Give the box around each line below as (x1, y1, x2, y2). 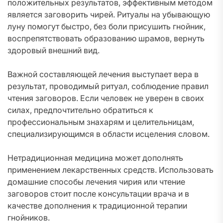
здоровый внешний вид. (7, 45, 100, 55)
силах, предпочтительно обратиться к (7, 105, 153, 115)
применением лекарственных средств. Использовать (7, 165, 214, 175)
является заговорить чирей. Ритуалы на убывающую (7, 9, 210, 19)
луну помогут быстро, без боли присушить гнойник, (7, 21, 206, 31)
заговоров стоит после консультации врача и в (7, 189, 189, 199)
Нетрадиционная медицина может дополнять (7, 153, 183, 163)
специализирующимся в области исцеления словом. (7, 129, 210, 139)
